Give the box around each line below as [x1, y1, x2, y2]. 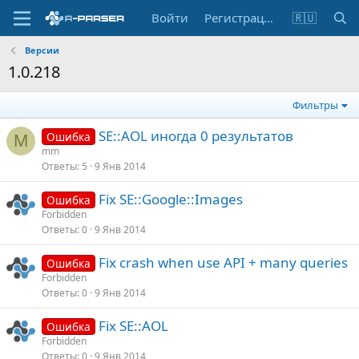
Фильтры [292, 98, 339, 112]
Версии [24, 44, 59, 56]
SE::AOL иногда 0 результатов [98, 127, 293, 145]
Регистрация [263, 10, 273, 26]
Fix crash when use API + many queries [98, 253, 348, 272]
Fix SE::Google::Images [98, 190, 243, 208]
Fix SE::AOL [98, 317, 168, 335]
